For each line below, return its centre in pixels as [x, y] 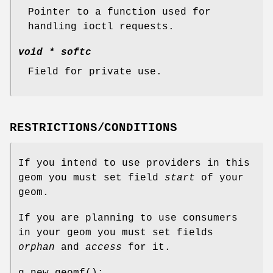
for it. [146, 248]
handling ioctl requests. [101, 27]
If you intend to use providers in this [134, 164]
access [104, 248]
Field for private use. [95, 72]
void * [37, 52]
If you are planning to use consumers [128, 218]
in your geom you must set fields [116, 233]
